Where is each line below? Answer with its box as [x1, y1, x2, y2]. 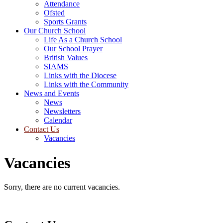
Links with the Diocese [44, 71, 116, 80]
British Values [44, 53, 88, 62]
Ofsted [44, 8, 65, 17]
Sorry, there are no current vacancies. [4, 183, 120, 192]
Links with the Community [44, 80, 128, 89]
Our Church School [24, 26, 86, 35]
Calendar [44, 116, 72, 125]
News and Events [24, 89, 79, 98]
